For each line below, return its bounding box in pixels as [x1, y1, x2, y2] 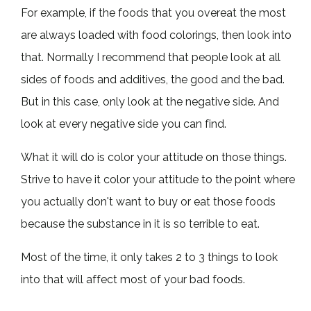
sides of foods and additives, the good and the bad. [21, 72, 285, 86]
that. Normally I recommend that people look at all [21, 50, 281, 64]
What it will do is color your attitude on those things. [21, 150, 287, 164]
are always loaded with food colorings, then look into [21, 28, 292, 42]
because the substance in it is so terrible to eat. [21, 217, 260, 230]
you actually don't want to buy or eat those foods [21, 194, 276, 208]
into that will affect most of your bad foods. [21, 272, 246, 286]
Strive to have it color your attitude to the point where [21, 172, 296, 186]
